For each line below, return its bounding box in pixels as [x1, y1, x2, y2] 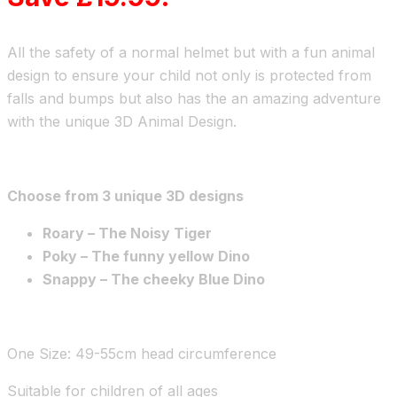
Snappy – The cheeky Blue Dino [43, 269, 265, 288]
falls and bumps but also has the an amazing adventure [7, 89, 381, 107]
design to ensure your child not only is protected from [7, 66, 371, 84]
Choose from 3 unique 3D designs [7, 186, 244, 205]
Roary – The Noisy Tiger [43, 223, 212, 242]
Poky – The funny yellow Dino [43, 246, 250, 265]
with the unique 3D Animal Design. [7, 112, 237, 130]
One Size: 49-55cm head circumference [7, 344, 276, 362]
